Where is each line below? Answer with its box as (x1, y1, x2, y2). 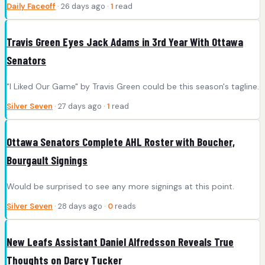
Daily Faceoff (7, 1, 56, 12)
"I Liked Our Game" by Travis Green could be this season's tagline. (7, 80, 259, 92)
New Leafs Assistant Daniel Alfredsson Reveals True (7, 234, 234, 248)
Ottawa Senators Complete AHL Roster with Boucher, (7, 134, 235, 148)
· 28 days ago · (53, 201, 108, 211)
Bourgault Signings (7, 153, 88, 167)
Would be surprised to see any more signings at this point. (7, 180, 234, 192)
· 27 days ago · (53, 101, 107, 111)
